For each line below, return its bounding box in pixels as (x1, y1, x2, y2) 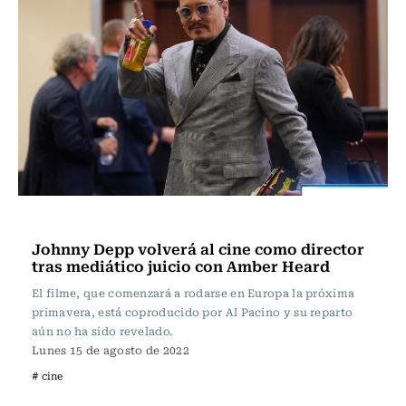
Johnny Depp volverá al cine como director (32, 237, 364, 260)
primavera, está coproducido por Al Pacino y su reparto (32, 304, 353, 320)
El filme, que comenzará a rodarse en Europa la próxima (32, 285, 355, 301)
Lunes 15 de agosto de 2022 (32, 342, 189, 358)
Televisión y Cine (36, 210, 149, 230)
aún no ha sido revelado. (32, 323, 173, 339)
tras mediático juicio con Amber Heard (32, 254, 330, 277)
